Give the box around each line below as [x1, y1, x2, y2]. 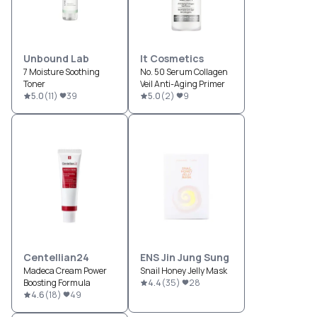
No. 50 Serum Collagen [140, 65, 228, 78]
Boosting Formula [23, 276, 91, 289]
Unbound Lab [23, 51, 89, 65]
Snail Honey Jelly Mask [140, 264, 227, 277]
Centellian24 [23, 250, 89, 264]
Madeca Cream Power [23, 264, 107, 277]
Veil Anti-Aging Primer [140, 77, 225, 90]
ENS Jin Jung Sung [140, 250, 229, 264]
